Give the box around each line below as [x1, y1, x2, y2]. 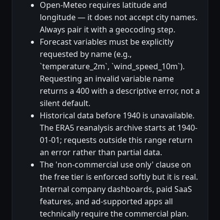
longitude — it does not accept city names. [40, 11, 197, 23]
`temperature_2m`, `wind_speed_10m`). [40, 60, 185, 72]
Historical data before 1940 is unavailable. [40, 110, 194, 121]
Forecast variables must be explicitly [40, 36, 173, 47]
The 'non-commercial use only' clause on [40, 159, 191, 170]
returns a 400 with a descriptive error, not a [40, 85, 200, 96]
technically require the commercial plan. [40, 208, 189, 219]
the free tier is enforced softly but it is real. [40, 171, 198, 182]
